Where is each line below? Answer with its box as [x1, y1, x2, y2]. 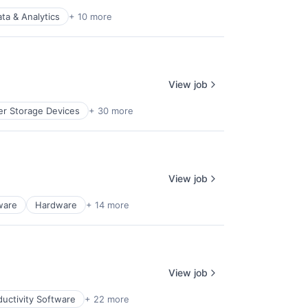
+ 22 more [85, 294, 129, 305]
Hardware [35, 199, 77, 210]
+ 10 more [69, 11, 112, 22]
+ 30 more [89, 105, 133, 116]
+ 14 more [86, 199, 129, 210]
